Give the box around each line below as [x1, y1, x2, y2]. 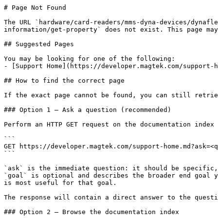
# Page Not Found [4, 4, 66, 11]
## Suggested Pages [4, 40, 74, 48]
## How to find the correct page [4, 77, 125, 84]
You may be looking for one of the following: [4, 55, 175, 62]
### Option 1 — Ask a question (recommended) [4, 106, 171, 113]
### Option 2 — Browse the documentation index [4, 208, 179, 216]
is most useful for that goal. [4, 179, 117, 186]
